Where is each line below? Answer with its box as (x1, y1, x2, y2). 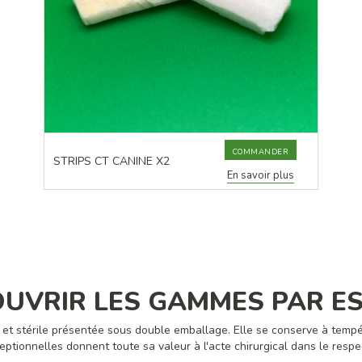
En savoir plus (227, 168, 295, 183)
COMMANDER (232, 146, 289, 158)
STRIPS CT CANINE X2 (53, 154, 170, 170)
